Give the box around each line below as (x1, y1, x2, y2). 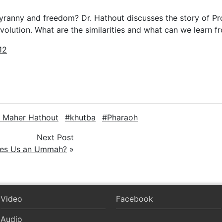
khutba (70, 112, 96, 122)
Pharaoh (107, 112, 138, 122)
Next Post (37, 132, 74, 142)
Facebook (116, 194, 153, 204)
